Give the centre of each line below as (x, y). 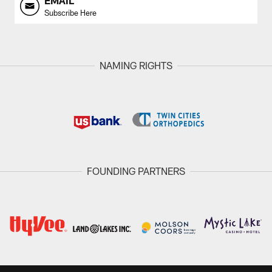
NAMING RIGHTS (136, 66)
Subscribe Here (70, 13)
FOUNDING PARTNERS (136, 171)
